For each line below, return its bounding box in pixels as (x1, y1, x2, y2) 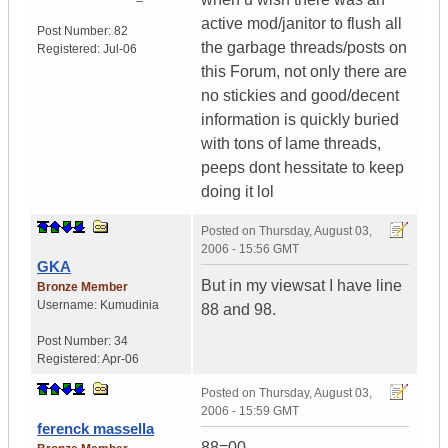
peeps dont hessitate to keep (201, 159, 404, 177)
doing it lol (201, 183, 274, 201)
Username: (37, 298, 100, 313)
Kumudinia (100, 298, 159, 313)
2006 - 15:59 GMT (201, 404, 299, 419)
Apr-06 (102, 352, 139, 367)
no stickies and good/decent (201, 87, 399, 105)
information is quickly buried (201, 111, 399, 129)
